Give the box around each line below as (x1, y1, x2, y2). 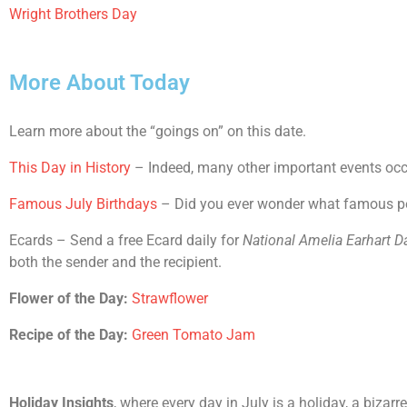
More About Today (9, 70, 190, 95)
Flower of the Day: (9, 290, 132, 307)
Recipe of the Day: (9, 326, 128, 343)
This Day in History (9, 159, 131, 176)
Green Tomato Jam (132, 326, 255, 343)
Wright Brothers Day (9, 5, 137, 23)
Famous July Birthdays (9, 195, 157, 213)
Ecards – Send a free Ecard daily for (9, 232, 243, 249)
